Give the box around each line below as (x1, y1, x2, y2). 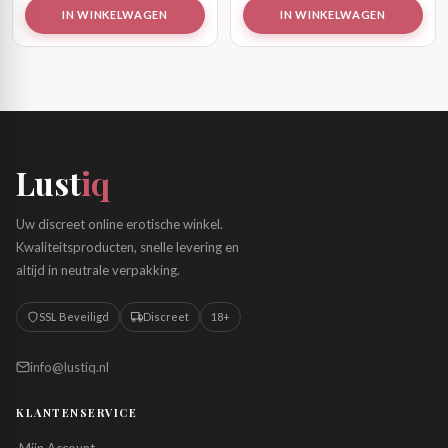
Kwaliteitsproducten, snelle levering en (16, 239, 239, 255)
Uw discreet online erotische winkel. (16, 216, 223, 232)
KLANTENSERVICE (16, 405, 138, 420)
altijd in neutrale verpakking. (16, 262, 180, 278)
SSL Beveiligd (39, 310, 109, 323)
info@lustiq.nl (30, 359, 109, 375)
